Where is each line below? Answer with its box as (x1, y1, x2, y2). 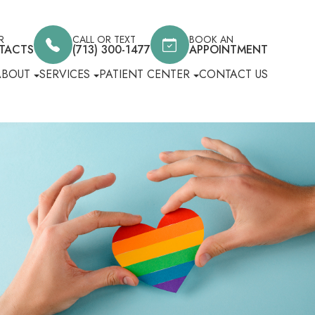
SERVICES (39, 66, 90, 83)
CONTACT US (198, 66, 268, 83)
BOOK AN (188, 32, 233, 46)
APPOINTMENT (188, 41, 268, 58)
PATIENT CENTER (98, 66, 190, 83)
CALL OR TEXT (72, 32, 136, 46)
